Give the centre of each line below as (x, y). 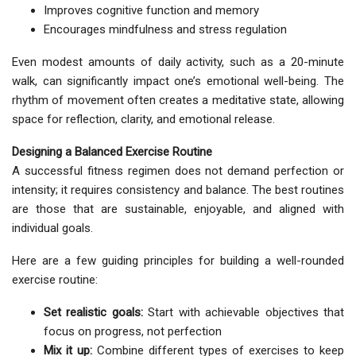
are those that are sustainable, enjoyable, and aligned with (178, 209)
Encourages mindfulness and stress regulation (165, 30)
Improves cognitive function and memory (151, 11)
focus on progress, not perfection (133, 332)
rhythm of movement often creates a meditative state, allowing (178, 101)
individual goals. (52, 228)
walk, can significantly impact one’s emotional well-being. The (178, 81)
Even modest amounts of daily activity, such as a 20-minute (178, 62)
